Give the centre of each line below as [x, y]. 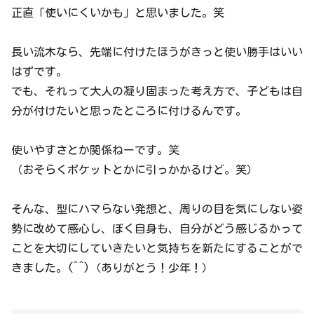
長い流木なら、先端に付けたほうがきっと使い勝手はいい [157, 52]
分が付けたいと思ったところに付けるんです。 [129, 111]
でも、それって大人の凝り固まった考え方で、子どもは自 [157, 91]
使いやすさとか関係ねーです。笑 [95, 150]
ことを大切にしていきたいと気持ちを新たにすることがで [157, 248]
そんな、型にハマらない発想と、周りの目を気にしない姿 [157, 209]
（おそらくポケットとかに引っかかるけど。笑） [135, 170]
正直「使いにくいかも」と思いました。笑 [118, 13]
